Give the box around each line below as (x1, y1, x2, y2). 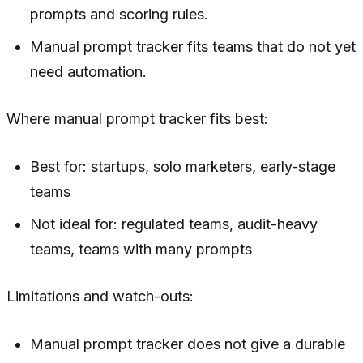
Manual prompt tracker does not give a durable (30, 335, 346, 352)
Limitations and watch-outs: (6, 287, 194, 305)
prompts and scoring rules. (30, 5, 209, 23)
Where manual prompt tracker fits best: (6, 109, 268, 127)
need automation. (30, 62, 147, 80)
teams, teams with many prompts (30, 240, 253, 258)
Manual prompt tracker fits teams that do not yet (30, 37, 357, 55)
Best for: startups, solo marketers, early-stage (30, 157, 336, 175)
